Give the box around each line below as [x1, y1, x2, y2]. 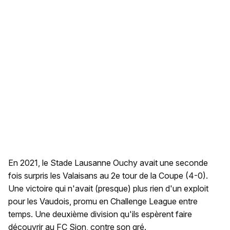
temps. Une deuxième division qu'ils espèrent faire [8, 209, 192, 220]
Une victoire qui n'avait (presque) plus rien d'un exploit [8, 183, 208, 194]
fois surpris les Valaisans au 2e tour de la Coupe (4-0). [8, 170, 208, 181]
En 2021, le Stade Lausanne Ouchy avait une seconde [8, 158, 208, 168]
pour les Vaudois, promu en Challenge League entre [8, 196, 198, 207]
